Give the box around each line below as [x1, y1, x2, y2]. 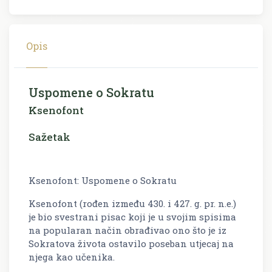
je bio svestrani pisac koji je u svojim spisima [29, 210, 236, 223]
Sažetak [29, 129, 70, 144]
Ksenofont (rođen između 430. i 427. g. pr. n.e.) [29, 197, 236, 209]
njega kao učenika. [29, 250, 115, 263]
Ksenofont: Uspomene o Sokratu [29, 174, 177, 186]
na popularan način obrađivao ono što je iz [29, 223, 226, 236]
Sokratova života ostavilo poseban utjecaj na [29, 237, 234, 250]
